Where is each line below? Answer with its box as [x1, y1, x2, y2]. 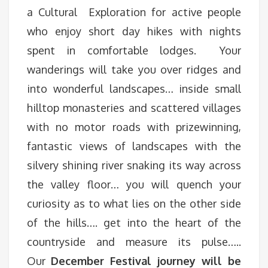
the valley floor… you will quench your [27, 178, 241, 191]
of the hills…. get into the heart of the [27, 216, 241, 229]
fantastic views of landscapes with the [27, 139, 241, 153]
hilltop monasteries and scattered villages [27, 101, 241, 114]
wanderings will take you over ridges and [27, 63, 241, 76]
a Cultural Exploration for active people [27, 5, 241, 19]
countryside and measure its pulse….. [27, 235, 241, 248]
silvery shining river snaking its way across [27, 159, 241, 172]
